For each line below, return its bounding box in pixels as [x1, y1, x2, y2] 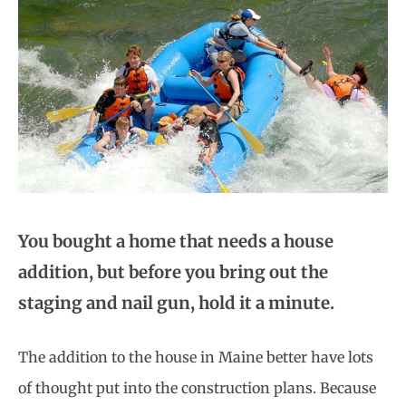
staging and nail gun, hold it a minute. [18, 292, 334, 314]
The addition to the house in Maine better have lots [18, 348, 373, 367]
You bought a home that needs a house [18, 230, 333, 252]
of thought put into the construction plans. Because [18, 379, 376, 398]
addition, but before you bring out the [18, 261, 328, 283]
